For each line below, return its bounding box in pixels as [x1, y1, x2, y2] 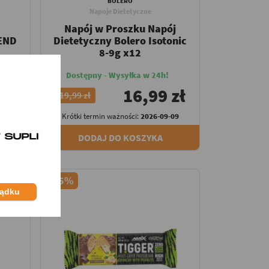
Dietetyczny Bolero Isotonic [53, 33, 187, 47]
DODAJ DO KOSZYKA [77, 131, 163, 144]
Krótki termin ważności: [61, 110, 141, 121]
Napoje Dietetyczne [89, 6, 151, 16]
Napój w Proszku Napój [64, 21, 177, 35]
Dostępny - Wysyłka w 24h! [65, 69, 169, 80]
